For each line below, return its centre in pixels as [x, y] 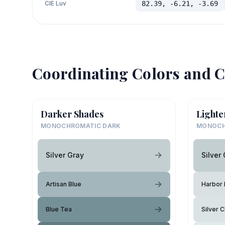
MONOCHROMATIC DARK [81, 126]
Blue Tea [59, 209]
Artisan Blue [64, 184]
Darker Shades [72, 114]
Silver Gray [65, 155]
